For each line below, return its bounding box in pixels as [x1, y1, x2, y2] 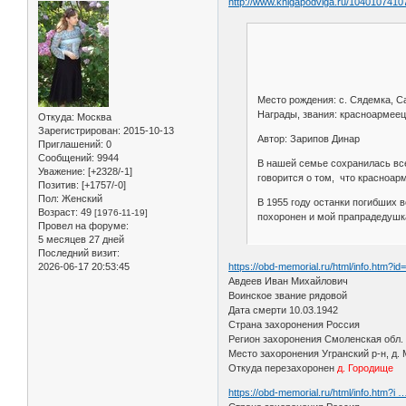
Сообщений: [38, 151, 94, 163]
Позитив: [38, 179, 79, 190]
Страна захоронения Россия [228, 318, 361, 330]
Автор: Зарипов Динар [256, 133, 360, 145]
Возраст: [38, 206, 78, 217]
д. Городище [337, 362, 394, 373]
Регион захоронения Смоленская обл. [228, 333, 404, 344]
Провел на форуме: [38, 219, 129, 231]
